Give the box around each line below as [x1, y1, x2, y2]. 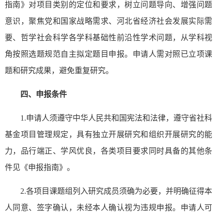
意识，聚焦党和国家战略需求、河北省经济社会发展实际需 [5, 17, 212, 26]
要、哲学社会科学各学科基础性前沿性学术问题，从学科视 [5, 33, 212, 42]
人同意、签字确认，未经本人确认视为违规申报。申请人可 [5, 203, 212, 212]
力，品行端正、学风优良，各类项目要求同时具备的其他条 [5, 147, 212, 155]
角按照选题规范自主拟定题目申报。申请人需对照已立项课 [5, 50, 212, 59]
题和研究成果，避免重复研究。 [5, 66, 113, 75]
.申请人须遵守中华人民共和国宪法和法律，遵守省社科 [24, 114, 212, 123]
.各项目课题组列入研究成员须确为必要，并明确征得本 [24, 187, 212, 196]
